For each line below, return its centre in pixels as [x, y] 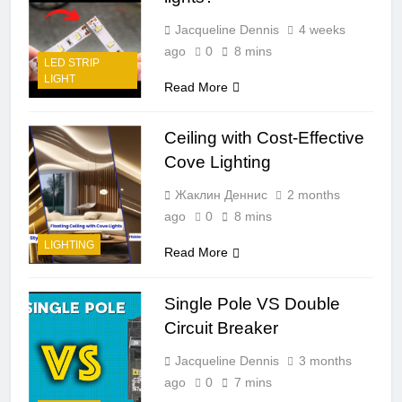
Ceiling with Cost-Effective [264, 138]
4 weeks [322, 29]
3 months [325, 361]
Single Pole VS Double [252, 304]
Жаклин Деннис [221, 195]
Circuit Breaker [221, 328]
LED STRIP [72, 63]
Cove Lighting [217, 162]
